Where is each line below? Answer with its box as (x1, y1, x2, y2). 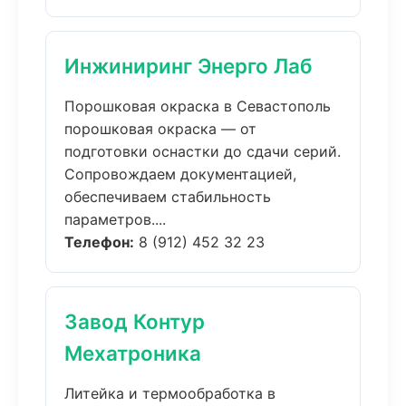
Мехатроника (64, 341, 201, 365)
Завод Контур (64, 309, 205, 333)
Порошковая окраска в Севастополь (64, 97, 331, 115)
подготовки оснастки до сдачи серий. (64, 142, 341, 160)
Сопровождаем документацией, (64, 165, 296, 183)
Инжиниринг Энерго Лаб (64, 53, 313, 78)
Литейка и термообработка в (64, 384, 275, 402)
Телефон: (64, 233, 134, 251)
